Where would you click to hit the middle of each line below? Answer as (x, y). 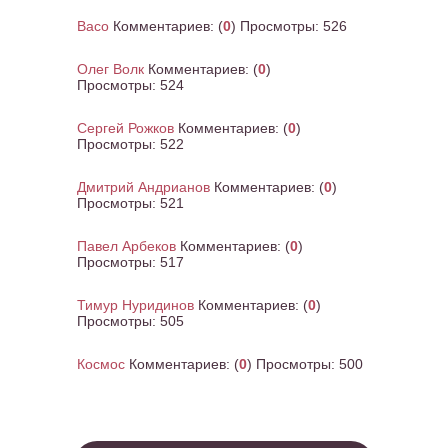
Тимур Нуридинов (135, 305)
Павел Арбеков (126, 246)
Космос (101, 364)
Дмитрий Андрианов (143, 187)
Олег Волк (110, 69)
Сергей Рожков (125, 128)
